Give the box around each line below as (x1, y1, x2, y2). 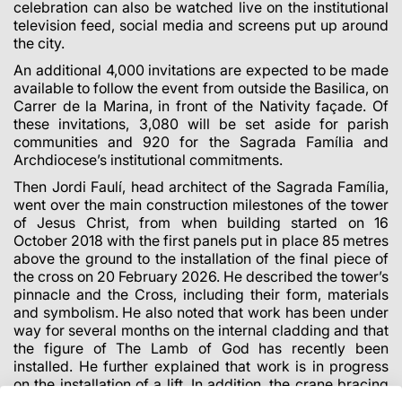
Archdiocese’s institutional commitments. (13, 150, 283, 169)
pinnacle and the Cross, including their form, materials (13, 284, 389, 303)
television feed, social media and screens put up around (13, 15, 389, 34)
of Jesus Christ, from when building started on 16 (13, 213, 389, 232)
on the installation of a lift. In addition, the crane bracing (13, 374, 389, 393)
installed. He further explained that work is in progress (13, 356, 389, 375)
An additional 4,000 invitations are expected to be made (13, 60, 389, 79)
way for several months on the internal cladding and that (13, 320, 389, 339)
